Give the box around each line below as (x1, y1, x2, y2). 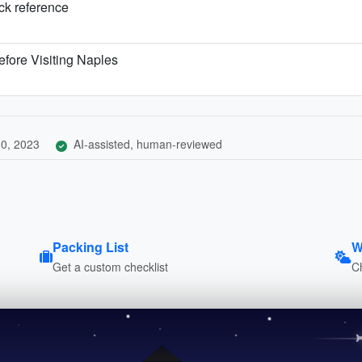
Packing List (52, 237, 128, 256)
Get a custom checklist (52, 258, 168, 275)
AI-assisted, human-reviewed (70, 135, 222, 152)
